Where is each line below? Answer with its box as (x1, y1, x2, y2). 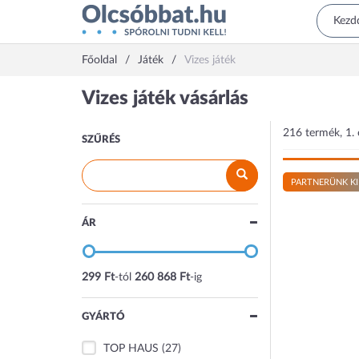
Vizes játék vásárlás (82, 89, 248, 108)
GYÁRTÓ (82, 312, 125, 322)
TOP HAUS (103, 343, 159, 354)
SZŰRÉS (82, 135, 120, 145)
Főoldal (82, 54, 117, 66)
